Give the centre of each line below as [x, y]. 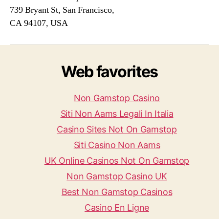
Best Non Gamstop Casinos [117, 192]
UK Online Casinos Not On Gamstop [117, 161]
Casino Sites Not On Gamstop [117, 129]
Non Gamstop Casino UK [117, 176]
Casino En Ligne [117, 208]
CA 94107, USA [39, 23]
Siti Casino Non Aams [117, 145]
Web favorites [109, 72]
